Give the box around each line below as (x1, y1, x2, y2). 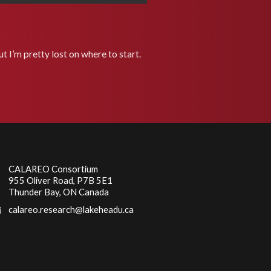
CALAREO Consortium (8, 163, 99, 175)
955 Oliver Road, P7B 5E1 (8, 175, 113, 186)
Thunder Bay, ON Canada (8, 186, 109, 198)
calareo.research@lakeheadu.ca (8, 204, 134, 215)
